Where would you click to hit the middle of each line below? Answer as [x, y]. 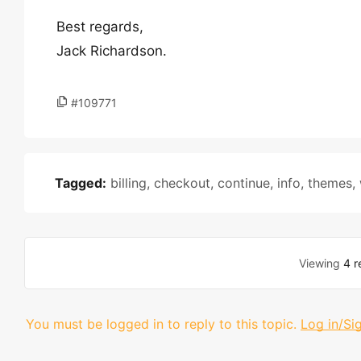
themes [330, 183]
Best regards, [100, 27]
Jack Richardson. [112, 51]
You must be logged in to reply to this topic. [161, 324]
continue [244, 183]
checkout [182, 183]
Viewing [322, 263]
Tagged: [81, 183]
